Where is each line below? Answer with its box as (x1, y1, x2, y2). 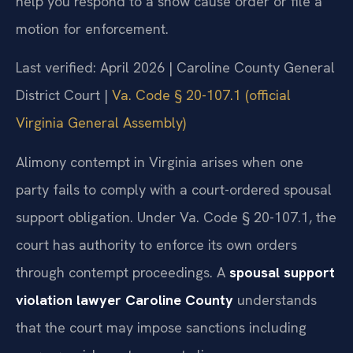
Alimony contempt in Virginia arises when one (16, 152, 303, 171)
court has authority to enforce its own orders (16, 235, 297, 254)
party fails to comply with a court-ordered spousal (16, 180, 332, 199)
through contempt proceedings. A (16, 262, 229, 281)
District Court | (16, 86, 112, 105)
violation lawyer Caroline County (16, 290, 233, 309)
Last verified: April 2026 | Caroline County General (16, 58, 335, 77)
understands (233, 290, 317, 309)
